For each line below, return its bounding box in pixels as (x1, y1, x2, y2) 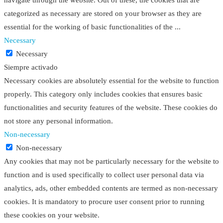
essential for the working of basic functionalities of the (4, 23, 175, 31)
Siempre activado (4, 63, 58, 72)
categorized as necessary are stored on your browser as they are (4, 9, 202, 18)
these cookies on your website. (4, 211, 100, 220)
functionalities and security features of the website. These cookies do (4, 104, 218, 112)
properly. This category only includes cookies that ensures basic (4, 90, 203, 99)
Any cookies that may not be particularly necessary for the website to (4, 157, 219, 166)
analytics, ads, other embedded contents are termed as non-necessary (4, 184, 218, 193)
